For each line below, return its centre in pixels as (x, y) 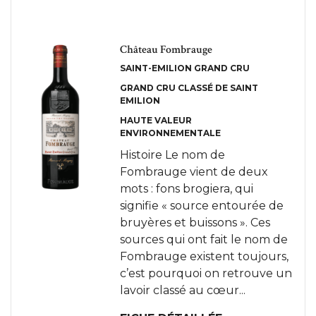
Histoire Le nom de (172, 155)
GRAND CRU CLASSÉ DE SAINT (189, 88)
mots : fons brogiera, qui (186, 189)
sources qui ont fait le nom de (203, 239)
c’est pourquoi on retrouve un (206, 273)
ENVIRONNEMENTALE (170, 133)
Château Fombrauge (166, 50)
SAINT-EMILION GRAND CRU (184, 68)
